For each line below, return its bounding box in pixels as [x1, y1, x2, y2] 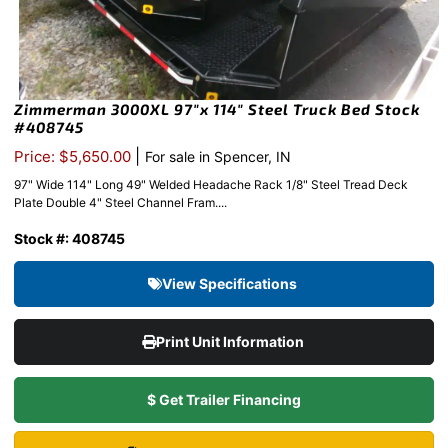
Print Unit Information [155, 333, 307, 351]
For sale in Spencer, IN [145, 148, 291, 166]
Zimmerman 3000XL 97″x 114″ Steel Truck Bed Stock [14, 100, 420, 119]
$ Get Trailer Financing [147, 391, 301, 409]
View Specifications [162, 275, 300, 293]
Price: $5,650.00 [14, 147, 135, 167]
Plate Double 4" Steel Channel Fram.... [14, 195, 227, 211]
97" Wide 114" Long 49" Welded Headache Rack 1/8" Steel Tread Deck [14, 177, 408, 193]
